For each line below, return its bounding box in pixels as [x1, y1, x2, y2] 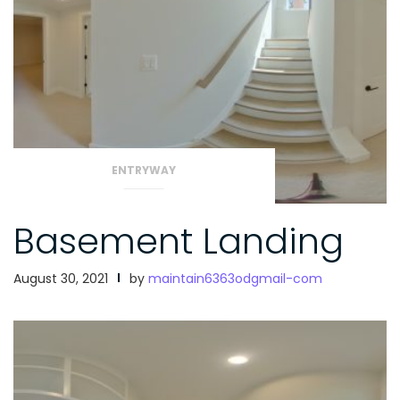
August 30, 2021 [13, 269, 108, 287]
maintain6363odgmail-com [148, 269, 322, 287]
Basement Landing [13, 215, 344, 266]
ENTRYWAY [112, 162, 177, 178]
